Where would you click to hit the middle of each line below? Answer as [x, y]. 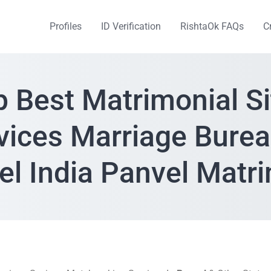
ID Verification [131, 26]
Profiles [66, 26]
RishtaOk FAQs [212, 26]
